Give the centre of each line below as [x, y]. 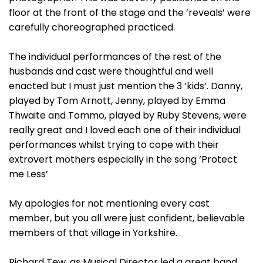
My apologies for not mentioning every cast [109, 203]
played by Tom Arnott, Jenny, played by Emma [117, 101]
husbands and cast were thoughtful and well [111, 71]
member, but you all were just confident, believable [127, 218]
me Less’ [28, 174]
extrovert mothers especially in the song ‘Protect [123, 159]
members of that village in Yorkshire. [93, 233]
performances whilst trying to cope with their [114, 145]
